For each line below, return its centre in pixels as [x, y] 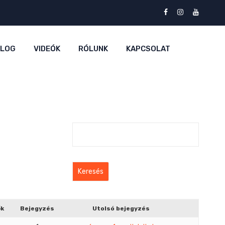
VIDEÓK [47, 49]
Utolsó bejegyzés [121, 208]
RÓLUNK [93, 49]
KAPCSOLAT [148, 49]
